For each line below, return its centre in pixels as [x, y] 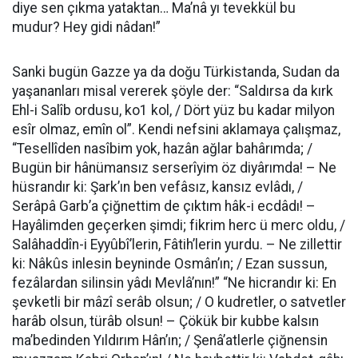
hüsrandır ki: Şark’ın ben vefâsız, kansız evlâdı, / [157, 187]
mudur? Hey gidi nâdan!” [86, 27]
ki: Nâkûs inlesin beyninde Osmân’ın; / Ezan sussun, [169, 264]
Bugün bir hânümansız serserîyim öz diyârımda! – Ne [174, 168]
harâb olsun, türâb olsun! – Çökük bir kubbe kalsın [165, 321]
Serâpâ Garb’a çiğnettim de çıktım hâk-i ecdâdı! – [164, 206]
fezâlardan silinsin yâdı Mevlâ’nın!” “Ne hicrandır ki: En [174, 283]
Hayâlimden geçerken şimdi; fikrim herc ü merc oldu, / [179, 225]
